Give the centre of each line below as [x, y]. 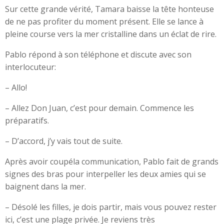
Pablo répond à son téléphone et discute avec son [98, 54]
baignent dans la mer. [45, 186]
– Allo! [16, 87]
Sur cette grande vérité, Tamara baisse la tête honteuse [109, 9]
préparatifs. [27, 120]
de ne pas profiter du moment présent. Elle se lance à [104, 21]
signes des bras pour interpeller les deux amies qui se [105, 174]
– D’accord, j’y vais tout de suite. [64, 141]
